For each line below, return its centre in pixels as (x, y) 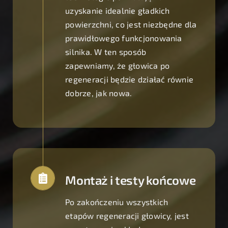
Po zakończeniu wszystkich (117, 202)
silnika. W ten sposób (106, 52)
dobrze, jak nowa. (99, 93)
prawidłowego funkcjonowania (124, 38)
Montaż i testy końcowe (131, 180)
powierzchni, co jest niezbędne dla (131, 24)
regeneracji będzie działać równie (130, 79)
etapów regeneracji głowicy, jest (127, 216)
